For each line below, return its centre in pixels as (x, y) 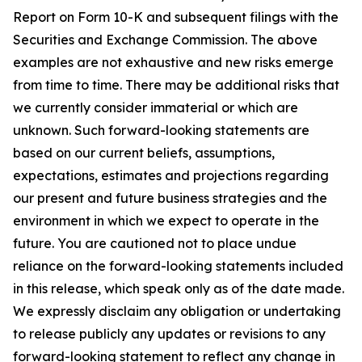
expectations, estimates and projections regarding (171, 175)
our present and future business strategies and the (170, 198)
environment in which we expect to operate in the (166, 221)
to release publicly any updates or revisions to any (169, 334)
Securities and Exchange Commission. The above (165, 40)
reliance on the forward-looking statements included (178, 266)
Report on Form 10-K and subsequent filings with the (176, 17)
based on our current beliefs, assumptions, (144, 153)
